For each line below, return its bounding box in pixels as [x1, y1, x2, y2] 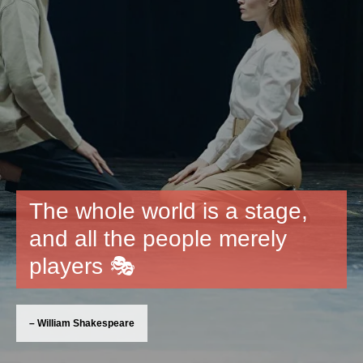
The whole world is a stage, [29, 199, 308, 224]
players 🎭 [29, 254, 135, 279]
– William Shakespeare [29, 318, 135, 329]
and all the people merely [29, 226, 287, 251]
